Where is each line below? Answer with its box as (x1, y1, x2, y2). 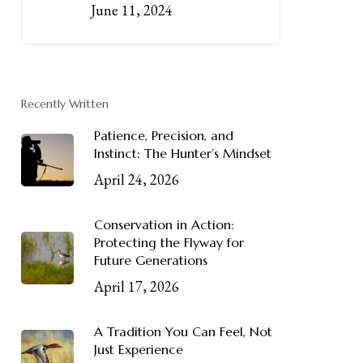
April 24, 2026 (93, 170, 179, 189)
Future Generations (93, 252, 207, 268)
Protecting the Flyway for (93, 234, 244, 250)
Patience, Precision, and (93, 127, 233, 143)
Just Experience (93, 341, 183, 357)
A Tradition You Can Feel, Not (93, 323, 272, 340)
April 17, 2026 (93, 277, 179, 296)
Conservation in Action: (93, 216, 234, 233)
